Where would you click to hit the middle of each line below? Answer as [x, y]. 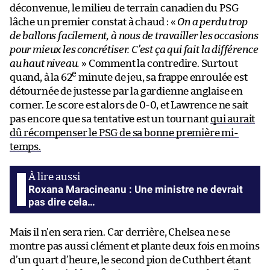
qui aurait [233, 119]
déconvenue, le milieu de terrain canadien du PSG [124, 8]
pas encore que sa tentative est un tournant [110, 119]
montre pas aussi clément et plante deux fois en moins [135, 246]
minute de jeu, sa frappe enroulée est [162, 77]
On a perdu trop [212, 22]
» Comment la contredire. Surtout [159, 63]
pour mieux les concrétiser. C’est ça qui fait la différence [134, 49]
